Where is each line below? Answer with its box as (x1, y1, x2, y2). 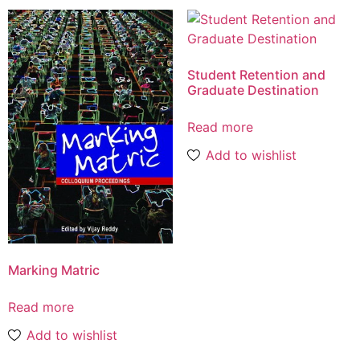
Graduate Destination (186, 82, 319, 98)
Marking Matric (8, 262, 100, 279)
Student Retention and (186, 67, 325, 83)
